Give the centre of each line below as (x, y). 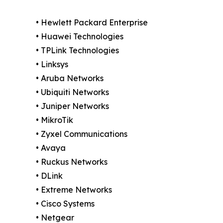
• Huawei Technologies (80, 36)
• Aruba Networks (70, 78)
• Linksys (52, 64)
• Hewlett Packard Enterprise (92, 22)
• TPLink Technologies (77, 50)
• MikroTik (55, 120)
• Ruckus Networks (72, 162)
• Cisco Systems (65, 203)
